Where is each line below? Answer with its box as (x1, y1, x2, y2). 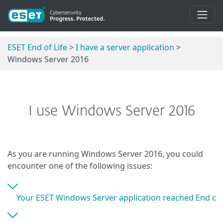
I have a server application (76, 41, 174, 53)
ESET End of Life (7, 41, 67, 53)
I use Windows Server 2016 (28, 104, 195, 118)
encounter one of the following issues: (7, 160, 152, 171)
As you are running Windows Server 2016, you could (7, 148, 203, 159)
